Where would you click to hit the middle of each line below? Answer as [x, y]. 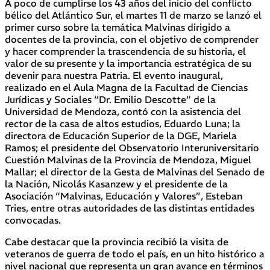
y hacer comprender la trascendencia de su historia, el [125, 51]
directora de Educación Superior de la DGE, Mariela [121, 135]
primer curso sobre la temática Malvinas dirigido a [118, 27]
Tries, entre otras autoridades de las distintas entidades [130, 208]
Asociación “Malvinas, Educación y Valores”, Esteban [124, 196]
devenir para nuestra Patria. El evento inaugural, [114, 75]
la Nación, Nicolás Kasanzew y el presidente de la [116, 184]
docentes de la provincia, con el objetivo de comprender [132, 39]
